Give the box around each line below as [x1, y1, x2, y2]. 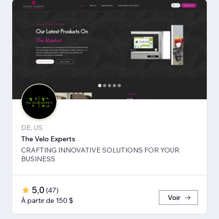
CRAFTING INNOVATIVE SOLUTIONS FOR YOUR [21, 146, 179, 155]
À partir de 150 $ [21, 196, 73, 205]
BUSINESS [21, 154, 55, 164]
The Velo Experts [21, 134, 75, 144]
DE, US [21, 123, 43, 132]
